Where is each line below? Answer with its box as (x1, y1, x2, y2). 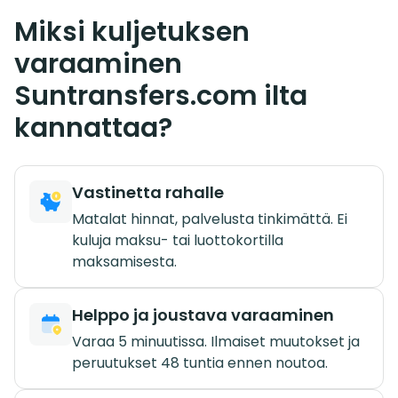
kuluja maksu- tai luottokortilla (72, 229, 283, 251)
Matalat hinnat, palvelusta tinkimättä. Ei (72, 208, 347, 229)
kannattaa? (14, 108, 172, 147)
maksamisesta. (72, 251, 177, 272)
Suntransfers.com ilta (14, 76, 307, 115)
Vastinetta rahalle (72, 180, 224, 203)
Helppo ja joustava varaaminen (72, 303, 334, 326)
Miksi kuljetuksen (14, 12, 250, 51)
